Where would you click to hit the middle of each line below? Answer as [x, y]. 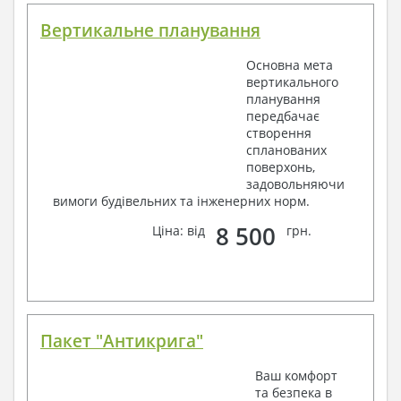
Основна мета [290, 65]
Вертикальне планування [150, 31]
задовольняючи [295, 184]
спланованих [286, 150]
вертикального [292, 82]
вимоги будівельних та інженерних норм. [181, 201]
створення [279, 133]
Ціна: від [181, 231]
